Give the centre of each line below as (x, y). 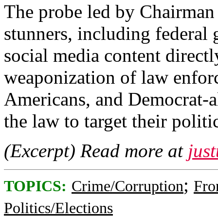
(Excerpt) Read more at (96, 151)
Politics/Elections (58, 208)
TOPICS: (35, 186)
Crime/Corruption (127, 186)
